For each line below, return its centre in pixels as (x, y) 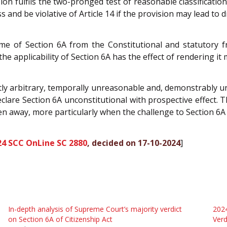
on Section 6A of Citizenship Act (60, 219)
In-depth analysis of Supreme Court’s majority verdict (95, 209)
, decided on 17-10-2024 (134, 143)
